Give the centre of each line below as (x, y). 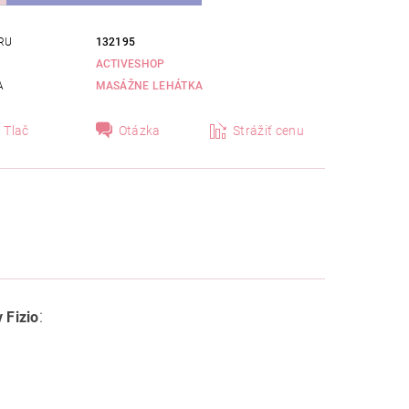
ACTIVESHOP (130, 64)
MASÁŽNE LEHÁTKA (149, 86)
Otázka (139, 131)
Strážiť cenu (268, 131)
